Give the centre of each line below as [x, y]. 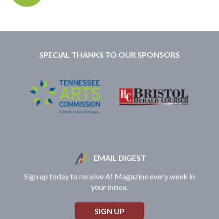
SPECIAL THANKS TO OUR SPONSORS [109, 55]
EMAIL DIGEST [119, 158]
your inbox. [109, 187]
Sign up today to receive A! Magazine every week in [109, 176]
